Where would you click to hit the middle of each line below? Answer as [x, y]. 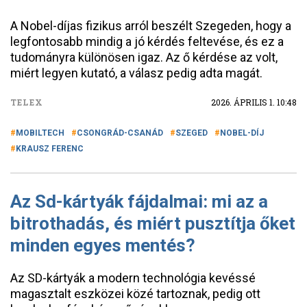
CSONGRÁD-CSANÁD [120, 133]
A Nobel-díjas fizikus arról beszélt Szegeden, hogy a [151, 26]
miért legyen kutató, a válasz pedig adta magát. [136, 73]
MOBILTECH [40, 133]
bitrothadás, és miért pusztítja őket [153, 223]
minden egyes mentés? [103, 245]
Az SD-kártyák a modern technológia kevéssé [133, 278]
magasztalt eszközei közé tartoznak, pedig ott [135, 294]
